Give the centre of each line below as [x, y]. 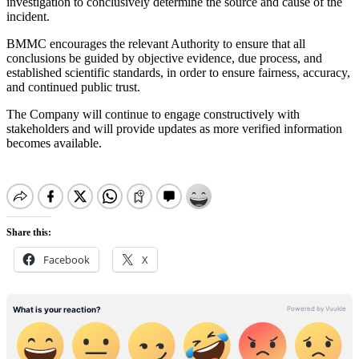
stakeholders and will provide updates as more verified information [174, 129]
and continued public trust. [73, 87]
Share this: [29, 233]
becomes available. [54, 143]
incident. [28, 17]
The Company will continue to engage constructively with [153, 115]
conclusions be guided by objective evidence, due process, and [164, 58]
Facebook [67, 260]
